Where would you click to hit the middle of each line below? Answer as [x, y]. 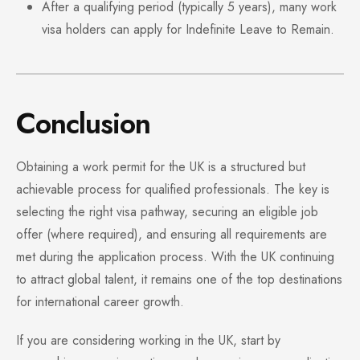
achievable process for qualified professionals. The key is [173, 190]
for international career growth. [100, 302]
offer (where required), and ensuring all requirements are [172, 235]
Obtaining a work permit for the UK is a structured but [161, 167]
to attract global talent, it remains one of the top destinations [179, 280]
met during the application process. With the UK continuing [175, 257]
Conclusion [83, 124]
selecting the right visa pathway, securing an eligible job [167, 212]
